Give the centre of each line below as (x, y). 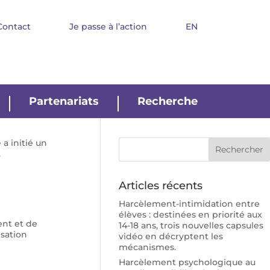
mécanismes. (148, 247)
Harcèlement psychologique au (187, 262)
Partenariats (64, 101)
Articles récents (161, 186)
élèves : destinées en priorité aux (191, 215)
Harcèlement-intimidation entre (190, 204)
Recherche (168, 101)
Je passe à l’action (108, 27)
